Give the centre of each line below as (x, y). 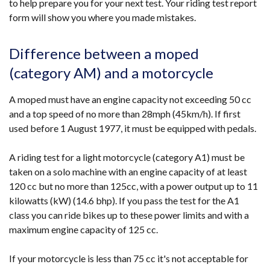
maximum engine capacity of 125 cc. (83, 229)
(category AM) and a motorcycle (111, 73)
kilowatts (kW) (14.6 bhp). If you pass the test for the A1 (124, 200)
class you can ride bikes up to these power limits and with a (129, 215)
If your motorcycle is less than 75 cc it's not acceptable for (129, 258)
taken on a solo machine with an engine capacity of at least (128, 171)
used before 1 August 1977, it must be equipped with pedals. (133, 128)
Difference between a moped (104, 53)
